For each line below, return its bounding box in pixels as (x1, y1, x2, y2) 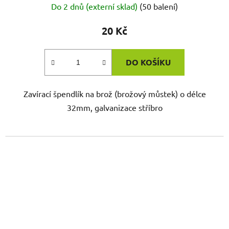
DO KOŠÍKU (126, 57, 171, 68)
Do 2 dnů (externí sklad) (51, 1, 140, 12)
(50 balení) (140, 1, 178, 12)
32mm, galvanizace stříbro (66, 102, 163, 113)
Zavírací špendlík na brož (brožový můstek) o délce (23, 88, 206, 99)
